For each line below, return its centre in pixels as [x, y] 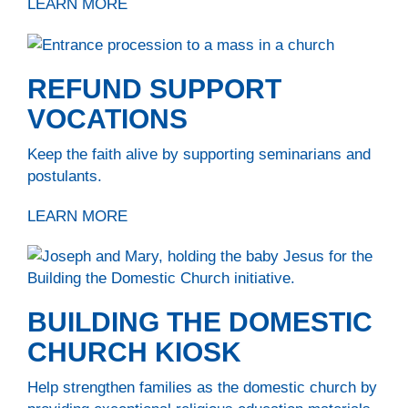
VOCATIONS [107, 119]
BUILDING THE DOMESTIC [200, 322]
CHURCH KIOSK [134, 352]
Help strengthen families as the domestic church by [202, 388]
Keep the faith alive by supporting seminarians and [199, 154]
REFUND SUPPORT [154, 89]
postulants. [65, 176]
